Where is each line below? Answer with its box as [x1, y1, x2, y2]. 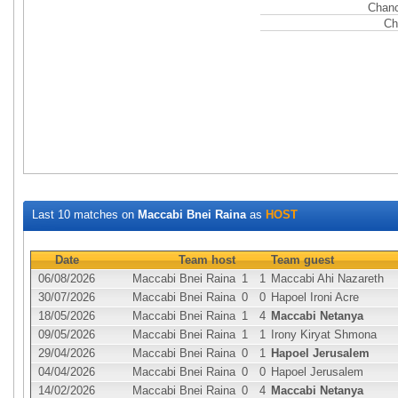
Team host [179, 253, 235, 267]
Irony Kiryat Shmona [271, 328, 377, 341]
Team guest [271, 253, 334, 267]
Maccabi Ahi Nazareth [271, 272, 384, 285]
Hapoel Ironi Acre [271, 291, 359, 304]
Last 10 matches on [32, 208, 138, 221]
